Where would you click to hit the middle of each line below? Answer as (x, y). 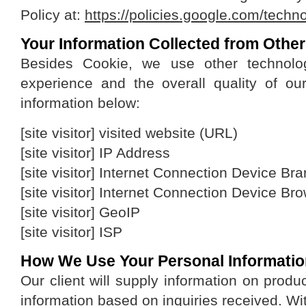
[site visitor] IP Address (95, 153)
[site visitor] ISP (71, 232)
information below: (80, 103)
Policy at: (53, 15)
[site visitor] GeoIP (80, 212)
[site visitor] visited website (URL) (129, 133)
